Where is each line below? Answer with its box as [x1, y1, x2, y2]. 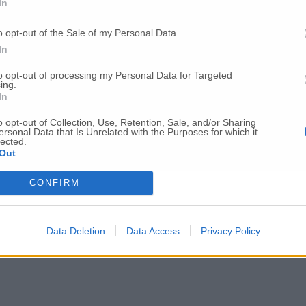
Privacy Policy [200, 225, 260, 236]
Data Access [126, 225, 180, 236]
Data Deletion [46, 225, 105, 236]
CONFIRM [29, 178, 80, 188]
